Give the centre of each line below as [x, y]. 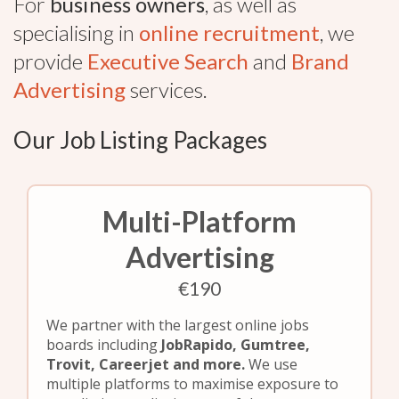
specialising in [76, 33]
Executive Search [168, 61]
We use [273, 364]
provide [50, 61]
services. [167, 90]
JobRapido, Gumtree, [236, 345]
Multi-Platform [199, 221]
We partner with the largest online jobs [178, 325]
